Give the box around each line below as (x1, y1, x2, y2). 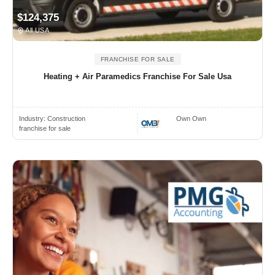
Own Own (176, 115, 207, 123)
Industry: (19, 115, 47, 123)
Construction (47, 115, 85, 123)
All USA (24, 26, 50, 34)
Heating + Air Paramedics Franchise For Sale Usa (44, 72, 231, 82)
